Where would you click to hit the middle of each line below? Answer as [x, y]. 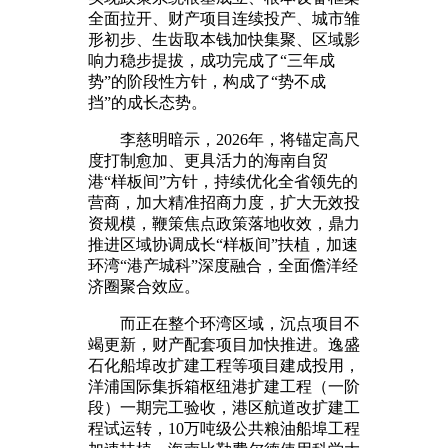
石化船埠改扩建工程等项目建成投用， [224, 365]
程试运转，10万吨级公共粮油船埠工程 [224, 428]
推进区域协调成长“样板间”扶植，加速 [223, 244]
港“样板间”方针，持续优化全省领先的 [223, 181]
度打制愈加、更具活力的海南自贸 [208, 160]
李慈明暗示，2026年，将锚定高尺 [224, 139]
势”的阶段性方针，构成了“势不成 [207, 81]
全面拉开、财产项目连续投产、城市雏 [224, 18]
